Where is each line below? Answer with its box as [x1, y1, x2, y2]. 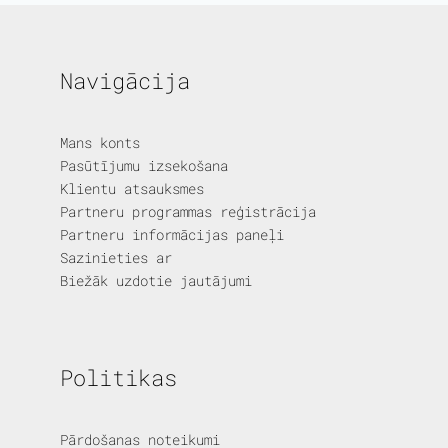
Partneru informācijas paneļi [60, 225, 284, 245]
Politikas [60, 363, 177, 393]
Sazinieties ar [60, 248, 172, 268]
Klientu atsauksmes [60, 179, 204, 199]
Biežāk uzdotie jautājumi [60, 271, 252, 291]
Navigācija [60, 66, 190, 95]
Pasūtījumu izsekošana [60, 156, 228, 176]
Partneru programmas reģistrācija [60, 202, 316, 222]
